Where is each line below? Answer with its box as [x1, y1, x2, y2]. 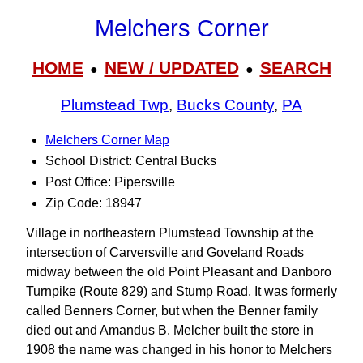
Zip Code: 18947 [45, 196, 142, 210]
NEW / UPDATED [104, 58, 239, 77]
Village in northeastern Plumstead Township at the [26, 226, 314, 240]
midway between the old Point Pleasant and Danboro [26, 265, 331, 279]
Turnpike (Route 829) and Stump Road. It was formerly [26, 284, 337, 298]
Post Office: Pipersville [45, 175, 175, 189]
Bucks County [177, 96, 274, 114]
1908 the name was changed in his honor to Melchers [26, 343, 332, 357]
